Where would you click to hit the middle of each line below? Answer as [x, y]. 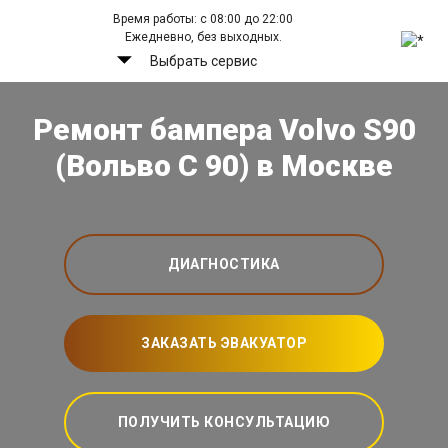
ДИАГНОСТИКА [224, 264]
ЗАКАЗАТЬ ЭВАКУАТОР [224, 343]
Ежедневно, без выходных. [203, 37]
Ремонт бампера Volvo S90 [224, 130]
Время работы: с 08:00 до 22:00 [203, 19]
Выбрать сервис [203, 61]
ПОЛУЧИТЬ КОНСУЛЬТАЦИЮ [224, 422]
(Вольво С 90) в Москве [224, 166]
